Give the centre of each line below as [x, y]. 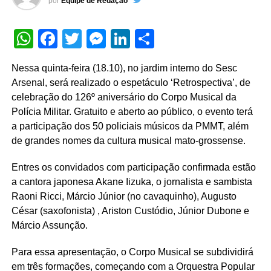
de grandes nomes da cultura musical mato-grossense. [128, 141]
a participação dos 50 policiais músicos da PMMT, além [130, 126]
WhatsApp [78, 39]
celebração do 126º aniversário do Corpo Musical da [124, 97]
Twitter [110, 39]
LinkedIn [167, 39]
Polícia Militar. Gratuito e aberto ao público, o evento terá [132, 112]
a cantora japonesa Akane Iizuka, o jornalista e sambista [132, 182]
